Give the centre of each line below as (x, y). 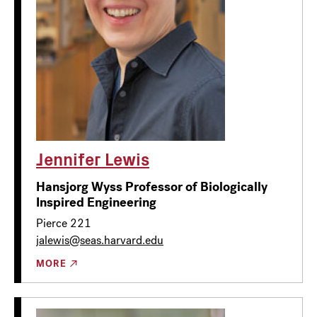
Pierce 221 (64, 223)
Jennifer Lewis (93, 158)
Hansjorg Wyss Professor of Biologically (152, 186)
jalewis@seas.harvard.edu (100, 240)
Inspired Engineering (96, 202)
